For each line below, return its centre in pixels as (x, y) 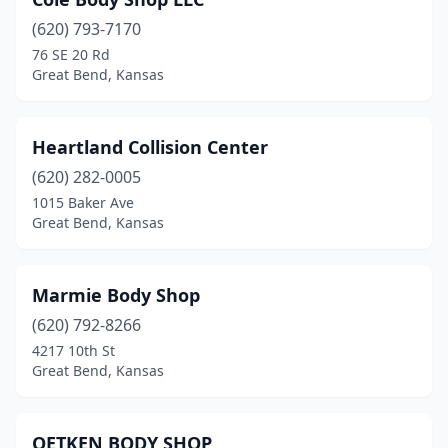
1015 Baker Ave (83, 202)
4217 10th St (73, 350)
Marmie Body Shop (116, 295)
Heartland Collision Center (150, 147)
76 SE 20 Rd (71, 54)
